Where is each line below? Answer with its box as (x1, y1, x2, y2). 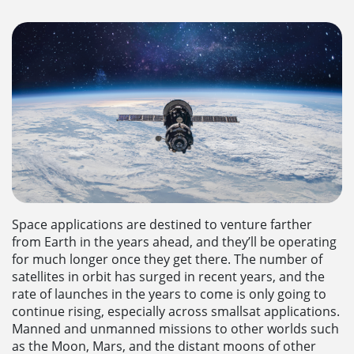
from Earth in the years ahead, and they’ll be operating (12, 232, 337, 250)
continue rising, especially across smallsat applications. (12, 302, 340, 320)
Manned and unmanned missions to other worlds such (12, 319, 339, 337)
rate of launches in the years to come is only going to (12, 284, 326, 303)
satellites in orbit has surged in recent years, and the (12, 267, 325, 285)
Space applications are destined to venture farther (12, 215, 312, 233)
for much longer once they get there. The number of (12, 250, 322, 268)
